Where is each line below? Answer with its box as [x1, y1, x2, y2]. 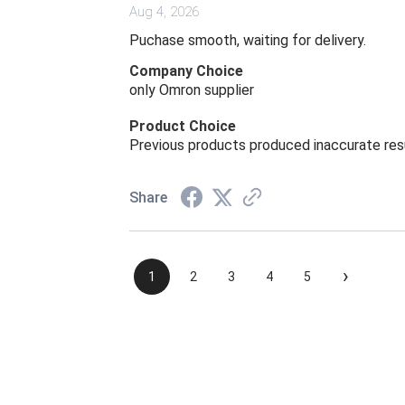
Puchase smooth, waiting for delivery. [129, 32, 366, 50]
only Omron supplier [129, 81, 254, 99]
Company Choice [129, 62, 243, 80]
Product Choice [129, 118, 236, 136]
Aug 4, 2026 [129, 4, 199, 21]
